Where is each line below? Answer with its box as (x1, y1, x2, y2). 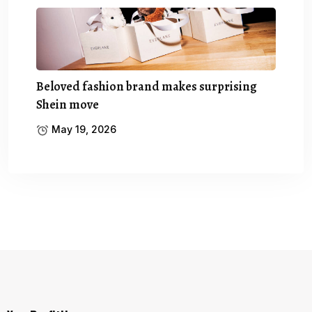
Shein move (36, 95, 99, 113)
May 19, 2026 (49, 123, 116, 135)
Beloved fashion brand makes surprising (36, 77, 257, 95)
